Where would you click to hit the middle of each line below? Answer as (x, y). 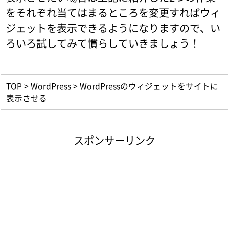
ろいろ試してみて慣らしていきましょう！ (103, 43)
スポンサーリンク (114, 140)
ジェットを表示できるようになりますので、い (113, 28)
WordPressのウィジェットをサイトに (149, 86)
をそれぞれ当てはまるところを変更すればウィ (113, 13)
